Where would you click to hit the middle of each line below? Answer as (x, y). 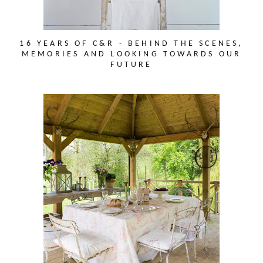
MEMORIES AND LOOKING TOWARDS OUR (131, 54)
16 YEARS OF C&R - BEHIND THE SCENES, (131, 43)
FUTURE (131, 65)
